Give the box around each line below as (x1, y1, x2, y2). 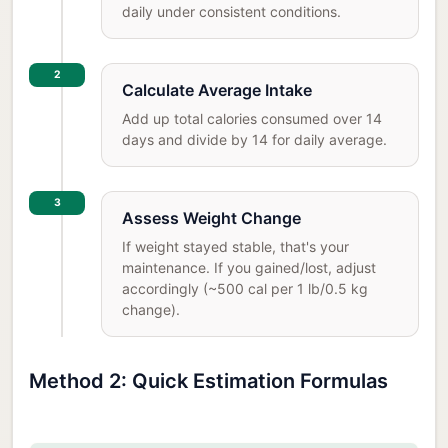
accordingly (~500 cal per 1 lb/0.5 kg (122, 279, 368, 297)
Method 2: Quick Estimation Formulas (29, 368, 388, 393)
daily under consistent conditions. (122, 2, 341, 20)
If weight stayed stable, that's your (122, 237, 349, 255)
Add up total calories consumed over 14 (122, 109, 382, 127)
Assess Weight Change (122, 207, 301, 228)
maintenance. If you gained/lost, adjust (122, 258, 376, 276)
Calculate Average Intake (122, 79, 312, 100)
